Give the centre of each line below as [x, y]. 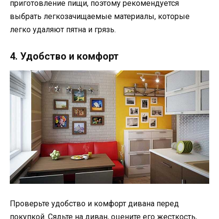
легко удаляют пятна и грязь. [63, 30]
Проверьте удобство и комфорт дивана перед [94, 204]
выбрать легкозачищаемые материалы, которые [100, 17]
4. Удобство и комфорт [64, 56]
